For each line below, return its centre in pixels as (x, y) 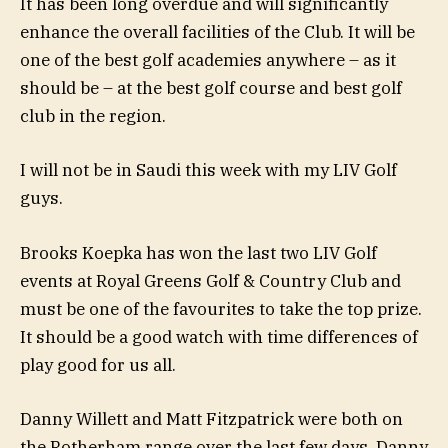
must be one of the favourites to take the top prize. (221, 308)
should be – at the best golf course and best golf (211, 88)
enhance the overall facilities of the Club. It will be (217, 32)
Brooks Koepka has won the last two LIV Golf (198, 252)
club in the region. (93, 116)
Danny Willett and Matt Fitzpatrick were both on (211, 418)
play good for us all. (98, 364)
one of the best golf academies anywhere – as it (208, 60)
